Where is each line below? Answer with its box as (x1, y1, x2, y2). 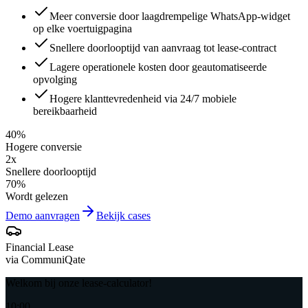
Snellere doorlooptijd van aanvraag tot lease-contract (49, 42, 276, 54)
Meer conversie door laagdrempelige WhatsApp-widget (49, 10, 290, 23)
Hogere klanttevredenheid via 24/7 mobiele (49, 93, 236, 105)
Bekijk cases (96, 210, 151, 222)
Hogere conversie (5, 141, 82, 153)
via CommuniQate (5, 254, 85, 266)
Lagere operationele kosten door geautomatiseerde (49, 61, 267, 74)
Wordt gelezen (5, 190, 68, 203)
